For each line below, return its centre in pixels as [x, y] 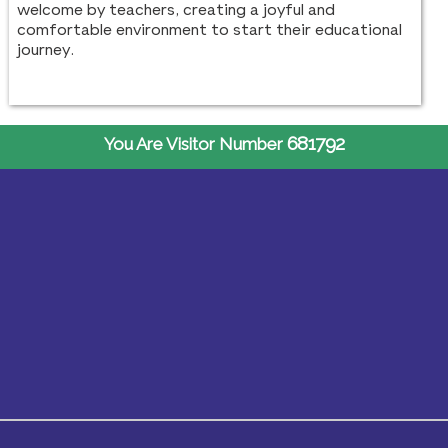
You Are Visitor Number [195, 143]
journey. [46, 51]
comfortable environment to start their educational [210, 31]
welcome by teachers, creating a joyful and [176, 11]
